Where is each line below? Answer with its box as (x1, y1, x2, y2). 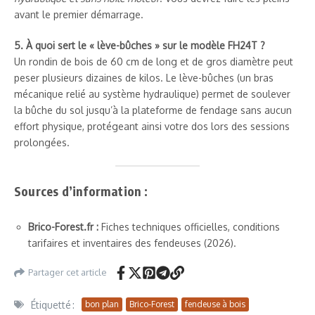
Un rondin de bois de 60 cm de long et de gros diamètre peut (14, 55, 293, 67)
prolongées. (14, 136, 70, 148)
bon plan (85, 299, 119, 310)
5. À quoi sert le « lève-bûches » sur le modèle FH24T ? (14, 39, 265, 51)
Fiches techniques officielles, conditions (98, 220, 280, 233)
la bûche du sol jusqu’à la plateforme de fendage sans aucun (14, 103, 292, 116)
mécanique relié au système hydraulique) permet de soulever (14, 87, 290, 100)
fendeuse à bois (185, 299, 245, 310)
